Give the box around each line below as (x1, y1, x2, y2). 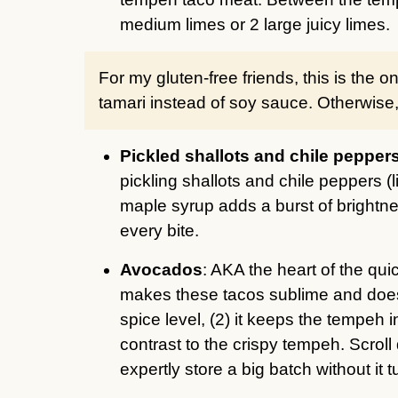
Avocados (119, 260, 203, 280)
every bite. (119, 221, 199, 241)
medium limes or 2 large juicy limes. (119, 15, 390, 35)
